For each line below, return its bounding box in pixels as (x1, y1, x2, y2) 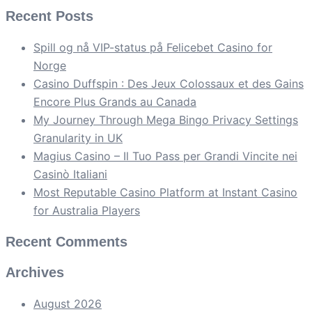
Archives (6, 265, 64, 281)
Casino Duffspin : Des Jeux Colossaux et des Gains (33, 77, 304, 91)
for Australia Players (33, 203, 140, 218)
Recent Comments (6, 234, 127, 250)
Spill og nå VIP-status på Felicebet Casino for (33, 40, 272, 55)
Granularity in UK (33, 131, 123, 146)
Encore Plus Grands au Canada (33, 95, 196, 109)
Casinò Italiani (33, 167, 107, 182)
